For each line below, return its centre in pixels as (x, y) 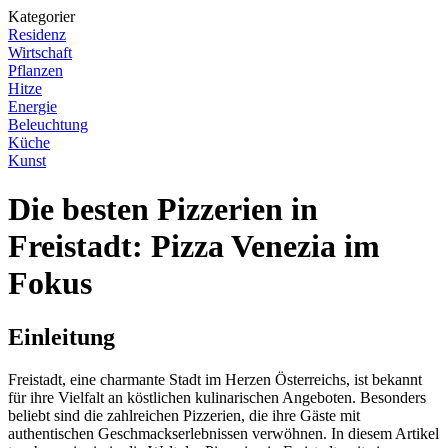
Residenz (37, 34)
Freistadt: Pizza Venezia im (194, 246)
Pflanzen (35, 70)
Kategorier (41, 16)
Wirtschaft (40, 52)
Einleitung (61, 336)
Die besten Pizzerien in (163, 209)
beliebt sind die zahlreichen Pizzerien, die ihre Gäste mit (184, 415)
